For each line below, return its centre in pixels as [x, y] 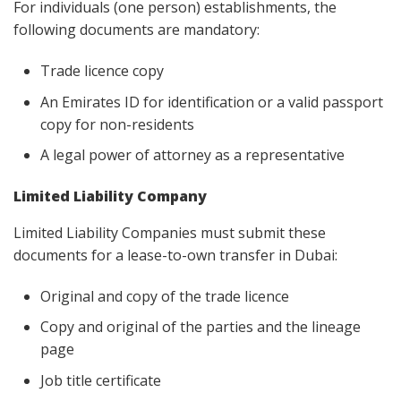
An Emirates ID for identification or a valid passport [212, 102]
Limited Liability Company [110, 196]
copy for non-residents [117, 124]
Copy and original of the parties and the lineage [200, 327]
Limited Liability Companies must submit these [170, 233]
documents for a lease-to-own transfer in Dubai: [175, 256]
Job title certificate [101, 381]
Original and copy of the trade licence [166, 296]
